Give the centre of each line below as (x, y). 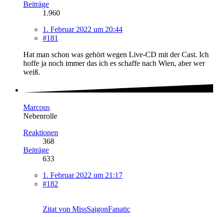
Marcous (37, 107)
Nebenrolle (40, 116)
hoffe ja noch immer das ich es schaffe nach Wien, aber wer (114, 63)
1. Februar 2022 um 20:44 (83, 30)
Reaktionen (41, 132)
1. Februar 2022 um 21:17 (83, 175)
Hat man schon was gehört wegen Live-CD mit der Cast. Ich (116, 55)
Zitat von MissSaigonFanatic (86, 209)
